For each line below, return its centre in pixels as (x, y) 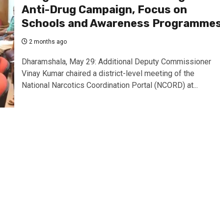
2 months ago (47, 42)
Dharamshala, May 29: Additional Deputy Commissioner (116, 62)
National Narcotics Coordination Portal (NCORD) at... (110, 85)
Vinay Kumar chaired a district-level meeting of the (108, 73)
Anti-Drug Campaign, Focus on (104, 10)
